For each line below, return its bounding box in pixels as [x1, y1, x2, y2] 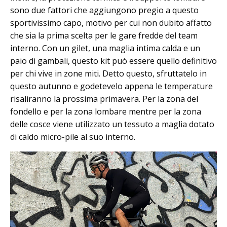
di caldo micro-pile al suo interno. [10, 131, 137, 142]
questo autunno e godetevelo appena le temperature [10, 80, 213, 92]
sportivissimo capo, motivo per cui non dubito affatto [10, 17, 212, 28]
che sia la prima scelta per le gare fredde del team [10, 29, 198, 41]
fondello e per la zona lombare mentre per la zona [10, 105, 201, 117]
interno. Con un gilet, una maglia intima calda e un [10, 42, 200, 54]
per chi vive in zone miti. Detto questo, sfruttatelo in [10, 67, 207, 79]
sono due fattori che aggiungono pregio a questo [10, 4, 199, 16]
